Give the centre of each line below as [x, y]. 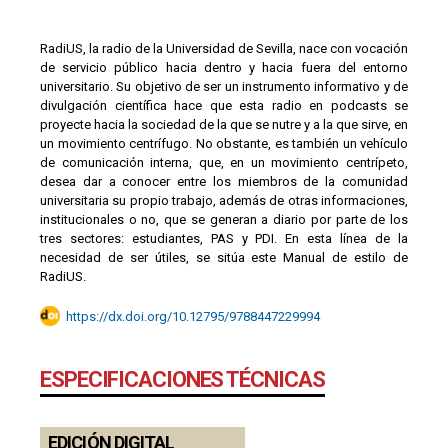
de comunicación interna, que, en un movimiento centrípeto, [224, 163]
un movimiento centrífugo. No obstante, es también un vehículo [224, 144]
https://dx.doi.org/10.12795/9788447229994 [193, 317]
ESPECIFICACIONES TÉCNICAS [182, 380]
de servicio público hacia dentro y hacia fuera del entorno [224, 68]
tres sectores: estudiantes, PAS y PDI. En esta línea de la [224, 239]
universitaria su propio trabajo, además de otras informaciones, [224, 201]
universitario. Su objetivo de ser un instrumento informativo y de [224, 87]
